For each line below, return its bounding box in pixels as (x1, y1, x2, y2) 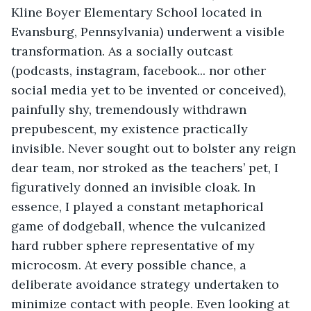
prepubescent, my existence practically (11, 120, 251, 137)
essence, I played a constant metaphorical (11, 198, 267, 215)
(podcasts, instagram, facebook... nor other (11, 62, 269, 78)
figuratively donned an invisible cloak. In (11, 178, 259, 195)
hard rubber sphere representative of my (11, 237, 258, 253)
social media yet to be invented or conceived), (11, 81, 289, 98)
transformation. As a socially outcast (11, 42, 236, 59)
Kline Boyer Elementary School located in (11, 3, 265, 20)
